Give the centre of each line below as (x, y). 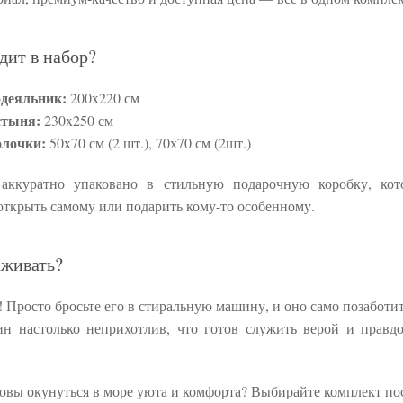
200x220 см (103, 97)
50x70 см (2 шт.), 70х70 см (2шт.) (148, 142)
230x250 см (77, 120)
